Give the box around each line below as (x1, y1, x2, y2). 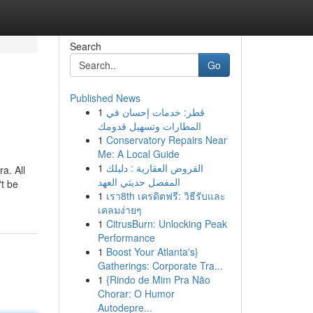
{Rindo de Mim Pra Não (105, 272, 210, 286)
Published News (69, 91, 140, 105)
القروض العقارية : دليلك (105, 161, 203, 175)
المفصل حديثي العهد (97, 175, 180, 189)
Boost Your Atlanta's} (105, 245, 198, 259)
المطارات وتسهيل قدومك (97, 119, 201, 133)
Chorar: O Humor (97, 286, 175, 300)
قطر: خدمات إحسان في (105, 105, 205, 119)
